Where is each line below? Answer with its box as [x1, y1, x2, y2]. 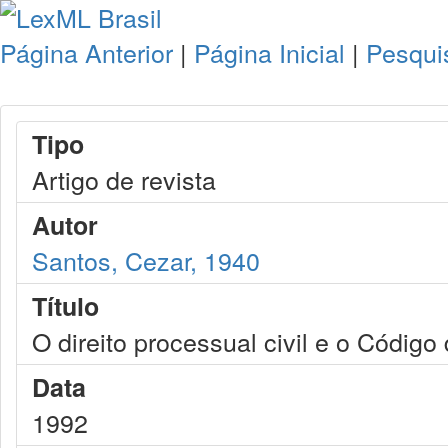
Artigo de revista [32, 161, 216, 197]
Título [32, 288, 99, 324]
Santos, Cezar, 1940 [32, 242, 260, 278]
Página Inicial [194, 34, 345, 70]
